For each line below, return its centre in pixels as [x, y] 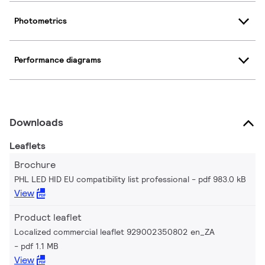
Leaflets [28, 146]
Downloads [36, 122]
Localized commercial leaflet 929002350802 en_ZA [114, 232]
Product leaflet [48, 217]
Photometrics [41, 21]
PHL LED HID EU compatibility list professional [102, 179]
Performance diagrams [58, 60]
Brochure [35, 164]
